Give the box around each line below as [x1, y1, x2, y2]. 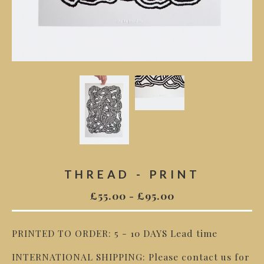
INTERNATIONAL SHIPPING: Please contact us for [12, 250, 250, 263]
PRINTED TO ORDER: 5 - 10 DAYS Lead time [12, 227, 217, 240]
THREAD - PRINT [64, 167, 200, 181]
